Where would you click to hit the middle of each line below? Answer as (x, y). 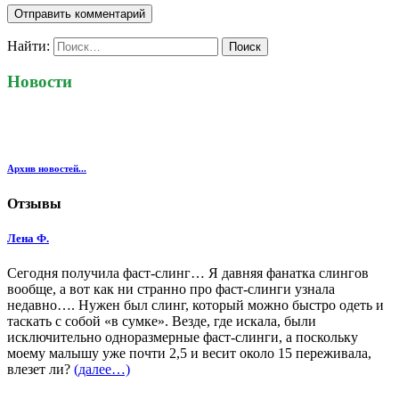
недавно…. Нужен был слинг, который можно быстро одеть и (195, 305)
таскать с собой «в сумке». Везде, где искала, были (162, 322)
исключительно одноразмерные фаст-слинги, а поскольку (183, 338)
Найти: (28, 45)
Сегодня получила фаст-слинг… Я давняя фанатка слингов (188, 273)
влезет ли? (41, 370)
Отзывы (34, 204)
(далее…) (102, 370)
